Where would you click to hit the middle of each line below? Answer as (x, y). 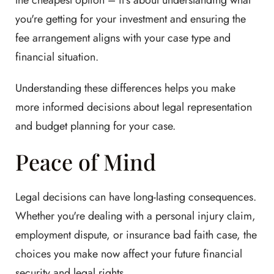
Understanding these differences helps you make (125, 88)
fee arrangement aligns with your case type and (123, 38)
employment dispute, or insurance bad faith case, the (136, 235)
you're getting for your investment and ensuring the (131, 19)
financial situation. (57, 57)
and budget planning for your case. (95, 126)
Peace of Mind (86, 162)
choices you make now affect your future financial (129, 254)
